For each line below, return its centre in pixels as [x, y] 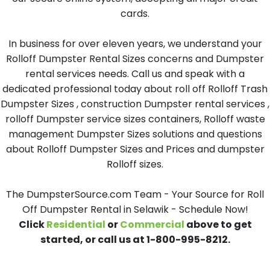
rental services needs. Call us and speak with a [135, 74]
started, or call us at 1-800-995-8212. [135, 240]
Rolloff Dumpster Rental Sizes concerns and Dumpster [135, 59]
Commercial [152, 224]
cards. [135, 14]
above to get [218, 224]
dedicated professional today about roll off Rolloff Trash [135, 89]
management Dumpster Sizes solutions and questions [135, 134]
